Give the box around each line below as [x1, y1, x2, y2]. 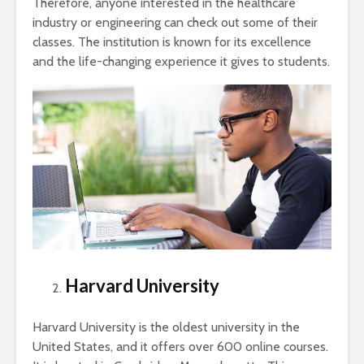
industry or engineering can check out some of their [32, 15, 318, 31]
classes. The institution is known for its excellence [32, 34, 311, 50]
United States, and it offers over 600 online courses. [32, 339, 328, 355]
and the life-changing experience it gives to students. [32, 54, 330, 70]
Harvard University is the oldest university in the [32, 319, 300, 336]
